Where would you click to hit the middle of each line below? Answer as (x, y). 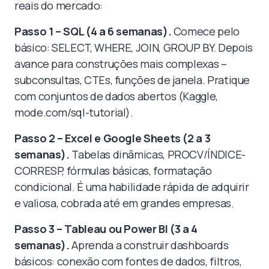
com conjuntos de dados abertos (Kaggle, (116, 96)
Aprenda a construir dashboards (149, 245)
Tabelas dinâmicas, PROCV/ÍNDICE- (157, 154)
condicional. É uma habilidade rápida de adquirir (132, 186)
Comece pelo (205, 31)
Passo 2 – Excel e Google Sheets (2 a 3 (113, 138)
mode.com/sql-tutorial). (74, 112)
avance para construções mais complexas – (121, 63)
